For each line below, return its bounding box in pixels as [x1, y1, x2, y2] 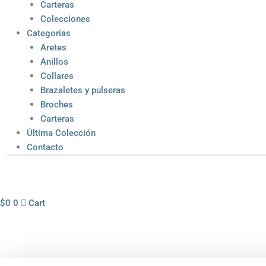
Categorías [27, 28, 71, 39]
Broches [40, 99, 73, 110]
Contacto [27, 142, 64, 153]
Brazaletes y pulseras [40, 85, 125, 96]
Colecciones [40, 14, 90, 25]
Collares [40, 71, 74, 82]
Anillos [40, 56, 68, 68]
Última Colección [27, 128, 96, 139]
